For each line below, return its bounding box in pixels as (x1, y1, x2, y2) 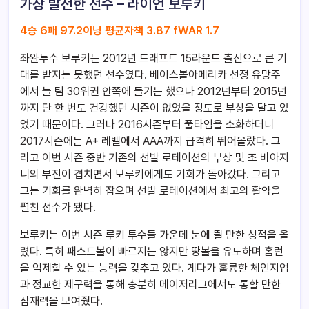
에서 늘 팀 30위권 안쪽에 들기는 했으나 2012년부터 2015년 (20, 85, 287, 99)
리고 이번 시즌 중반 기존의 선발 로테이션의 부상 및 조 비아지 (20, 151, 289, 165)
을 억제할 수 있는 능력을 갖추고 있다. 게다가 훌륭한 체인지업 (20, 261, 289, 275)
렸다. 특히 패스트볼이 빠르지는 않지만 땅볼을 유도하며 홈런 (20, 245, 283, 259)
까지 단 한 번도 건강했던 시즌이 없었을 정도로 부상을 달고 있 (20, 101, 289, 115)
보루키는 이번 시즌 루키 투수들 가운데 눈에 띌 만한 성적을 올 (20, 228, 289, 242)
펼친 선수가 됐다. (20, 201, 96, 215)
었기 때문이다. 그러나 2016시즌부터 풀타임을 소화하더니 (20, 118, 274, 132)
